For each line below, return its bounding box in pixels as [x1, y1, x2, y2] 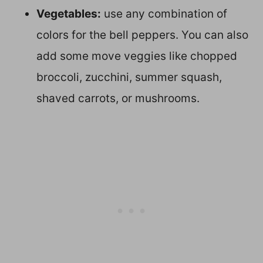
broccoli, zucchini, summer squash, [36, 70, 222, 85]
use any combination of [101, 7, 227, 21]
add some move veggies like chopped [36, 49, 237, 63]
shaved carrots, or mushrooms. [36, 92, 200, 106]
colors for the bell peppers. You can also [36, 28, 248, 42]
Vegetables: [36, 7, 101, 21]
